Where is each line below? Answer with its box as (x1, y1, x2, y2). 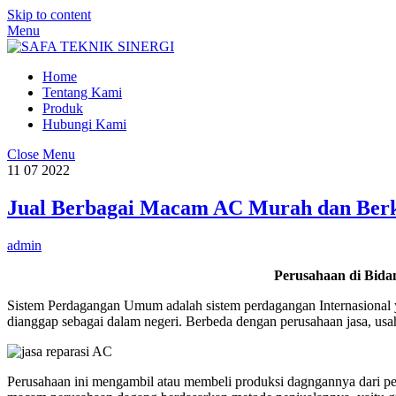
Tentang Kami (42, 85, 122, 100)
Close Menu (7, 147, 75, 162)
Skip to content (7, 7, 91, 22)
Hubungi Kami (42, 117, 126, 132)
